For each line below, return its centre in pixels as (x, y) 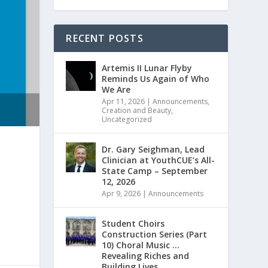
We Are (116, 90)
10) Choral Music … (141, 245)
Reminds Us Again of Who (156, 79)
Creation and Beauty (137, 111)
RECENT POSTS (105, 39)
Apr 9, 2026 (121, 194)
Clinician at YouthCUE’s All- (159, 160)
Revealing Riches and (146, 256)
